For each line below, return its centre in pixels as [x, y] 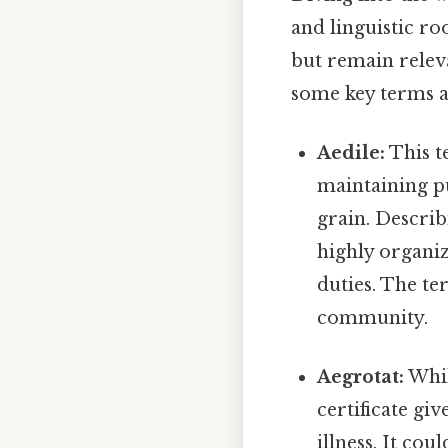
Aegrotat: [361, 377]
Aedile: [351, 152]
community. [373, 317]
